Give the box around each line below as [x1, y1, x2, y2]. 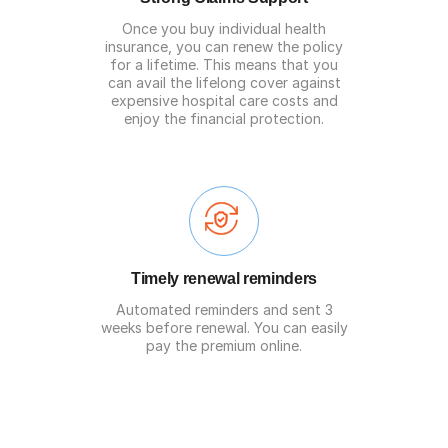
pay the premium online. [146, 337, 302, 354]
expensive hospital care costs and [110, 92, 338, 109]
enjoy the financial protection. [124, 110, 324, 127]
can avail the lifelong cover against [107, 74, 341, 91]
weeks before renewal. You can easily [100, 319, 348, 336]
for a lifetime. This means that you [110, 56, 338, 73]
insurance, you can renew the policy [105, 38, 343, 55]
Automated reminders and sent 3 [115, 301, 333, 318]
